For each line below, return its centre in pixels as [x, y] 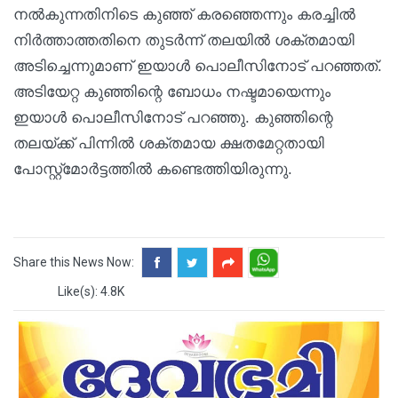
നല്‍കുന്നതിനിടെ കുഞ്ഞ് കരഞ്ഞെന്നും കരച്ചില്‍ [184, 14]
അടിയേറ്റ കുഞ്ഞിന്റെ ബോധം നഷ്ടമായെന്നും [172, 92]
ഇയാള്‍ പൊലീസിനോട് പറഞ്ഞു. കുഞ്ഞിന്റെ [173, 117]
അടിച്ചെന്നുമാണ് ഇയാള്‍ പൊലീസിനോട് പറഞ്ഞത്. [198, 66]
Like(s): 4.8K [91, 291]
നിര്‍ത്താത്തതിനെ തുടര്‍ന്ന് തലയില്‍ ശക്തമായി [184, 40]
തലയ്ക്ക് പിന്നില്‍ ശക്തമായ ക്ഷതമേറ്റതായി [169, 143]
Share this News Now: [74, 262]
